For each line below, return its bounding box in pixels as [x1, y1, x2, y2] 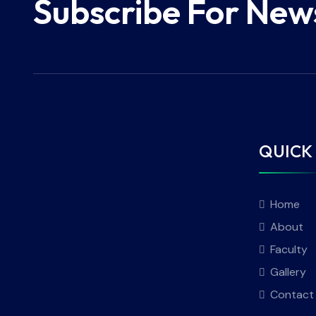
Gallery [270, 265, 306, 280]
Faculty [270, 242, 308, 257]
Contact [270, 287, 314, 303]
